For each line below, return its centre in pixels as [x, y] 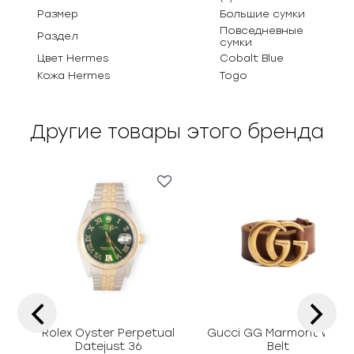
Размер [58, 13]
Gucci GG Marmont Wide [279, 333]
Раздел [58, 36]
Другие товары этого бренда [177, 131]
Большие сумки [263, 13]
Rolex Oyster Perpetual [109, 333]
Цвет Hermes [73, 58]
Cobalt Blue [252, 58]
